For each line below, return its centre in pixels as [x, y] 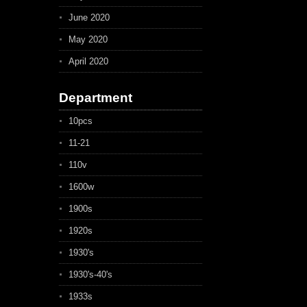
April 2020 [88, 61]
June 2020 [89, 17]
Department [96, 98]
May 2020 [88, 39]
